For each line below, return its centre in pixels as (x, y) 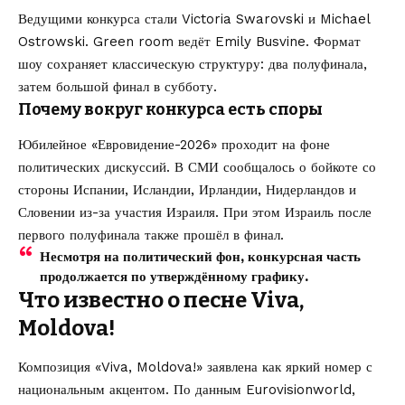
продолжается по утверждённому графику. (174, 277)
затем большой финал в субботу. (118, 86)
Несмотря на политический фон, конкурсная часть (200, 257)
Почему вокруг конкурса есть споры (170, 109)
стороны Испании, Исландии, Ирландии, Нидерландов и (187, 190)
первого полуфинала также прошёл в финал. (151, 235)
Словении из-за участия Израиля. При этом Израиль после (195, 213)
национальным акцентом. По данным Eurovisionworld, (187, 389)
